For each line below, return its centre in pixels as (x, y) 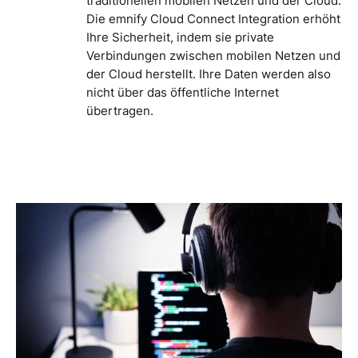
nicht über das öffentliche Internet (183, 92)
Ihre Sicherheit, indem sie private (180, 37)
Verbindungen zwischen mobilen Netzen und (213, 56)
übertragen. (120, 111)
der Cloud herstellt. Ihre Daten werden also (209, 74)
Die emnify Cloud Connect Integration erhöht (213, 19)
